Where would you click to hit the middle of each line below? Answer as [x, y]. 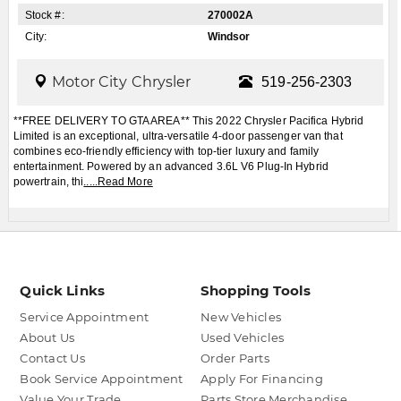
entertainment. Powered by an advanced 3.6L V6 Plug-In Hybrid [171, 167]
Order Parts [235, 358]
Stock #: [44, 15]
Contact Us [52, 358]
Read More [125, 182]
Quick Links [63, 291]
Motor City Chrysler [121, 82]
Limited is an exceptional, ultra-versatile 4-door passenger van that [178, 137]
